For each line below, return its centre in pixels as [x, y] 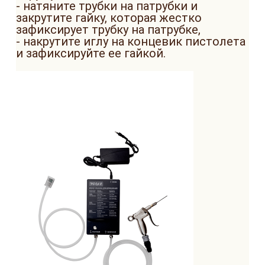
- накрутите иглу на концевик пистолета [131, 41]
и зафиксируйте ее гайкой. [91, 53]
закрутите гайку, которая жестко [109, 18]
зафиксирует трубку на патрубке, [108, 30]
